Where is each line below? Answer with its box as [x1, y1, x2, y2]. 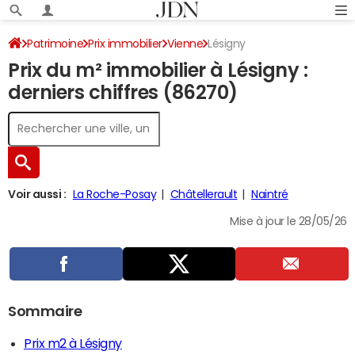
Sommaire [8, 304, 82, 319]
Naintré [251, 189, 288, 200]
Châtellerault [170, 189, 238, 200]
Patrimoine [27, 38, 84, 49]
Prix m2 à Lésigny [24, 337, 122, 349]
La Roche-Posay [72, 189, 157, 200]
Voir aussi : [8, 189, 67, 200]
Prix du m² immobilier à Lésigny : [8, 61, 308, 80]
